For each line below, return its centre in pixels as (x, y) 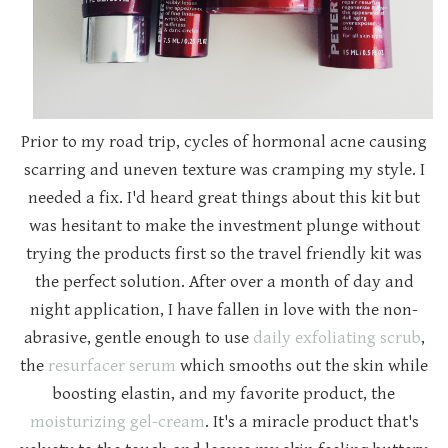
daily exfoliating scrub (336, 338)
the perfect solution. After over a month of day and (224, 282)
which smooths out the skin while (302, 366)
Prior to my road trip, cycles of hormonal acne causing (224, 142)
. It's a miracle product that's (311, 422)
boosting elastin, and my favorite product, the (224, 394)
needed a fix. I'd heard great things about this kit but (224, 198)
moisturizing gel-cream (117, 422)
